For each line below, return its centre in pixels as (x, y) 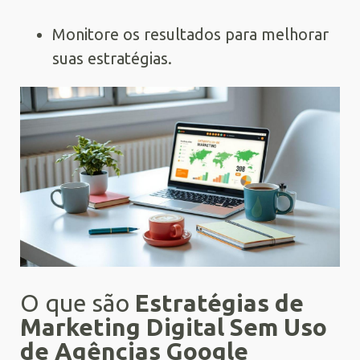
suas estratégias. (112, 58)
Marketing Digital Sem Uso (174, 327)
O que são (78, 303)
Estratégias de (219, 303)
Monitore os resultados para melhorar (190, 34)
